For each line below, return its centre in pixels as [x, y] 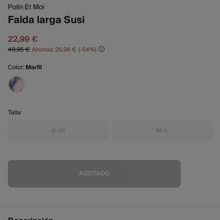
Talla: [15, 112]
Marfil [34, 67]
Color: [17, 67]
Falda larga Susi [46, 20]
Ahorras [42, 50]
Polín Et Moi [26, 7]
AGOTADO [94, 173]
